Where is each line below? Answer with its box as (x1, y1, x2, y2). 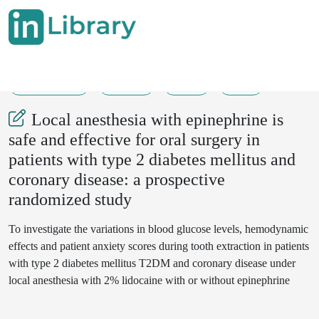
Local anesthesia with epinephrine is (31, 110, 283, 129)
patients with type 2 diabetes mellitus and (9, 150, 296, 169)
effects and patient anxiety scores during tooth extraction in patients (9, 240, 309, 252)
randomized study (9, 190, 132, 209)
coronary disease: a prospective (9, 170, 225, 189)
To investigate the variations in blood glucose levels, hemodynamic (9, 223, 308, 235)
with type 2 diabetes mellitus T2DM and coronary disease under (9, 257, 296, 269)
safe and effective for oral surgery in (9, 130, 260, 149)
